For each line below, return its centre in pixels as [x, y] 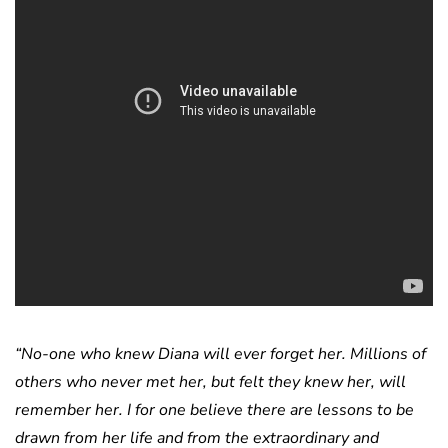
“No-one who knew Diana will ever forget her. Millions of [220, 354]
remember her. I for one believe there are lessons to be [214, 410]
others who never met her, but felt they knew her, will [210, 382]
